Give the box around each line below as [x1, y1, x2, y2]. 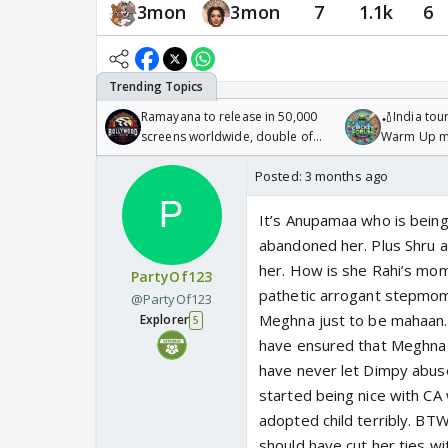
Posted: [255, 167, 305, 186]
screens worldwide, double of [141, 128, 313, 146]
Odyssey [141, 148, 191, 166]
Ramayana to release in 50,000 [141, 108, 317, 126]
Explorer [140, 311, 189, 329]
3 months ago [304, 167, 389, 186]
